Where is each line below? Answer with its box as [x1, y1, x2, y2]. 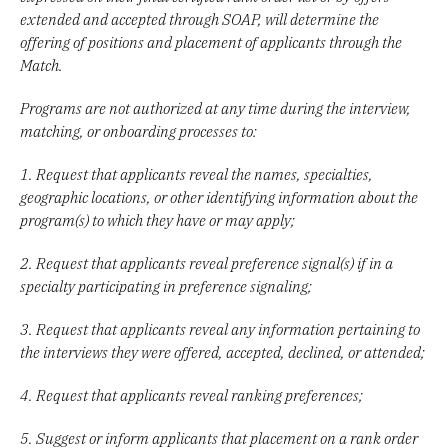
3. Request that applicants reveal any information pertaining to [20, 318, 420, 339]
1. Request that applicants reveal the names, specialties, [20, 163, 373, 184]
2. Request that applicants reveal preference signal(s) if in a [20, 252, 393, 273]
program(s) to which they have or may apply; [20, 209, 295, 230]
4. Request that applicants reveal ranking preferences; [20, 384, 363, 405]
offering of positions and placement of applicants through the [20, 31, 402, 52]
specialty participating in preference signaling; [20, 275, 312, 296]
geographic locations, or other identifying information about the [20, 186, 418, 207]
